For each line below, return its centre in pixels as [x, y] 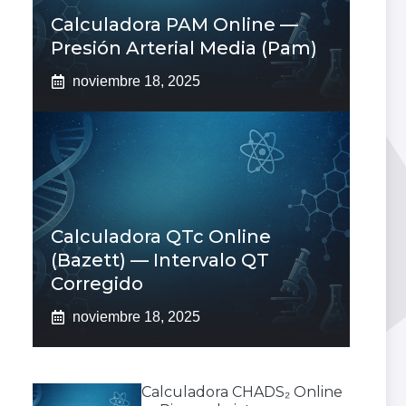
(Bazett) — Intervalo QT [160, 261]
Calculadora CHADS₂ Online [242, 392]
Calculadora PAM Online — [174, 25]
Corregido [97, 284]
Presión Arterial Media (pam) [184, 48]
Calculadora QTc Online [161, 237]
